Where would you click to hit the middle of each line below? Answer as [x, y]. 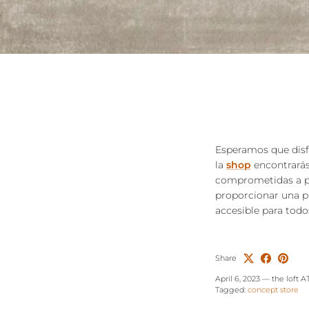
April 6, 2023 [238, 278]
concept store [273, 289]
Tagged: [230, 289]
